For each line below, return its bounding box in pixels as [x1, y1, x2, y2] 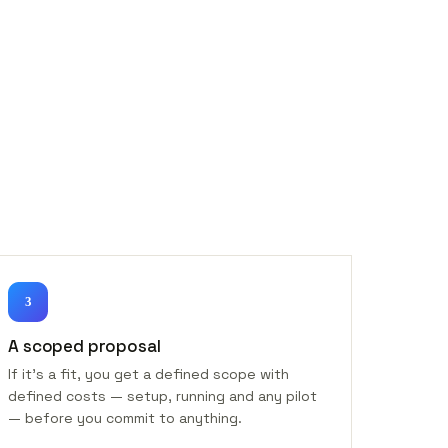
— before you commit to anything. [8, 409, 243, 427]
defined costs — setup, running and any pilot [8, 387, 318, 405]
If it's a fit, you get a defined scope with [8, 365, 290, 383]
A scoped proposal [8, 335, 161, 357]
